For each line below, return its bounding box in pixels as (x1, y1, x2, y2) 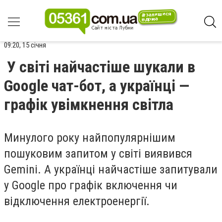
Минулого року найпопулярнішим (4, 131, 175, 145)
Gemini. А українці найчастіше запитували (4, 163, 218, 176)
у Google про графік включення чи (4, 178, 177, 192)
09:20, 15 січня (4, 41, 46, 50)
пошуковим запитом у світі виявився (4, 147, 192, 161)
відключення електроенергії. (4, 194, 150, 208)
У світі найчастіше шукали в (7, 57, 195, 76)
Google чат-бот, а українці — (4, 76, 189, 95)
